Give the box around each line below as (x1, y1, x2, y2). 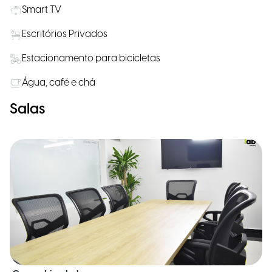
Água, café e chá (22, 78, 95, 88)
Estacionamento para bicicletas (22, 53, 160, 64)
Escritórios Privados (22, 29, 107, 39)
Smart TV (22, 5, 61, 15)
